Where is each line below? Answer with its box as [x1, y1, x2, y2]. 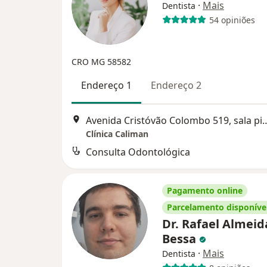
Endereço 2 [151, 79, 201, 92]
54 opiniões [209, 14, 255, 26]
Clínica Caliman [86, 128, 148, 140]
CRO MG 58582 [72, 56, 131, 67]
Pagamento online [167, 185, 243, 197]
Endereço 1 [81, 79, 132, 92]
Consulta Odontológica [86, 145, 190, 159]
